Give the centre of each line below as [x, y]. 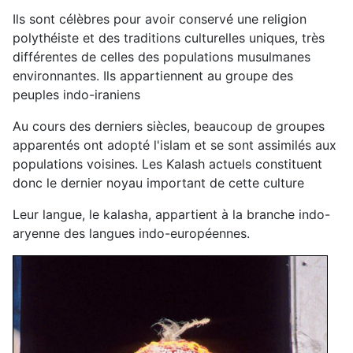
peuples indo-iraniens [76, 94]
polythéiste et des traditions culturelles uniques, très [169, 37]
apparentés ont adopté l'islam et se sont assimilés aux [175, 145]
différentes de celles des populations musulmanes [162, 56]
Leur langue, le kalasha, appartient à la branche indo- [171, 214]
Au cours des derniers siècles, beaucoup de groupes [169, 126]
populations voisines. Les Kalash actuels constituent [167, 163]
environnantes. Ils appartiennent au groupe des [153, 75]
